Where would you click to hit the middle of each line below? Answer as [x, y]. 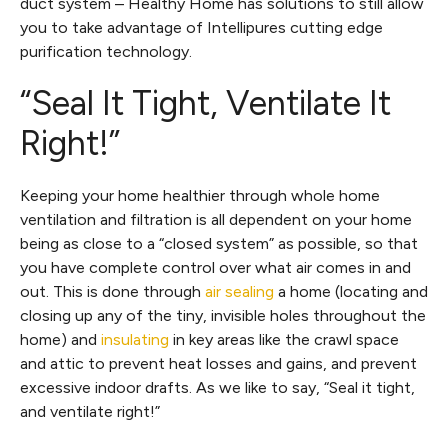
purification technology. [106, 51]
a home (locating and [351, 291]
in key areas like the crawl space [284, 339]
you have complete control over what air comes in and [215, 267]
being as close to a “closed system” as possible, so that [219, 243]
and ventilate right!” [90, 411]
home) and [60, 339]
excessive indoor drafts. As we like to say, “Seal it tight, [217, 387]
